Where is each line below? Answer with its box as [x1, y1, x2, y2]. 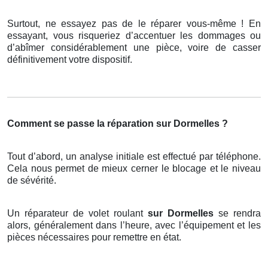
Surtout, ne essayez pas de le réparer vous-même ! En [7, 19, 261, 29]
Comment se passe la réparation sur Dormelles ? [7, 118, 228, 129]
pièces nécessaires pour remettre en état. [7, 232, 181, 243]
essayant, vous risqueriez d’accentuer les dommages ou [7, 31, 261, 41]
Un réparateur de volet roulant [7, 208, 148, 219]
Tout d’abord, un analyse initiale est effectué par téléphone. [7, 151, 261, 162]
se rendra [218, 208, 261, 219]
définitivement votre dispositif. [7, 54, 132, 65]
